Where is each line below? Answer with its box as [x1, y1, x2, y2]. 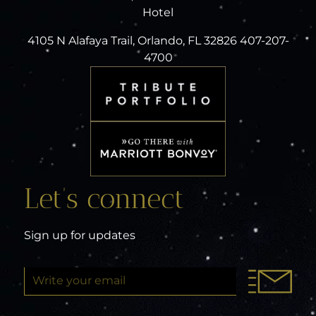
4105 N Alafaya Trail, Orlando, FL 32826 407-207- [27, 34, 289, 48]
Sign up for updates [24, 228, 135, 242]
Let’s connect [24, 181, 184, 215]
